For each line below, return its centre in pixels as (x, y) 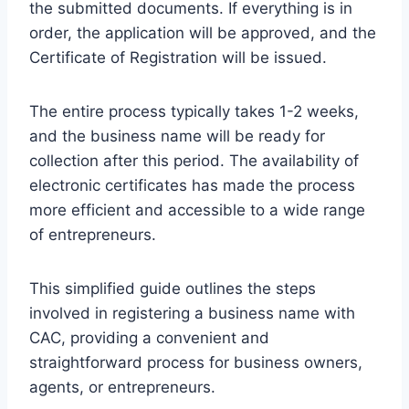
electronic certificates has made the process (192, 185)
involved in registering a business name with (192, 313)
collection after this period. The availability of (194, 160)
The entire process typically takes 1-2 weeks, (194, 111)
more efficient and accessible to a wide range (197, 210)
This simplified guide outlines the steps (173, 288)
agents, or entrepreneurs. (122, 387)
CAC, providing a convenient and (149, 337)
